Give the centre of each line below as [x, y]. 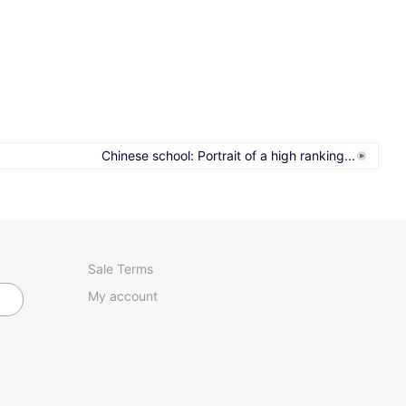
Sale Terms [121, 268]
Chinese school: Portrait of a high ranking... [228, 155]
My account [123, 295]
